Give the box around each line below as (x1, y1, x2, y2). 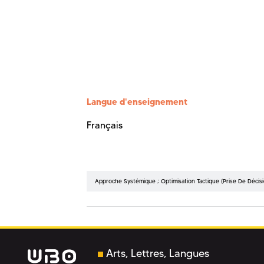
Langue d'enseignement (87, 96, 187, 108)
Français (87, 120, 123, 131)
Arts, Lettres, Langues (106, 247, 209, 260)
